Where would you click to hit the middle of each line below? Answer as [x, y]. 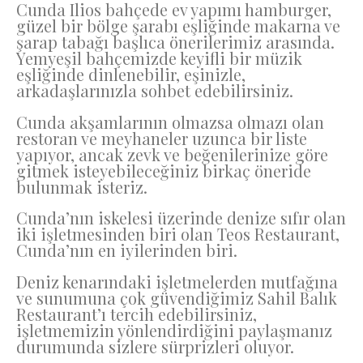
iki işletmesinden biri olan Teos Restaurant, [178, 234]
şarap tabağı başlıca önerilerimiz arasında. [175, 42]
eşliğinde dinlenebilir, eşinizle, [131, 75]
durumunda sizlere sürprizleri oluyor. [155, 346]
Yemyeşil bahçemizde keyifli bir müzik [159, 58]
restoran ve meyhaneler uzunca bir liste [162, 138]
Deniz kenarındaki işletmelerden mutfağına [177, 281]
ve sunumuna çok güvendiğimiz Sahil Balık [177, 297]
